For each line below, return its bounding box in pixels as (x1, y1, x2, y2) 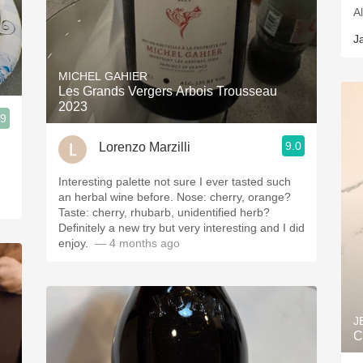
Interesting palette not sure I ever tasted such (58, 175, 291, 188)
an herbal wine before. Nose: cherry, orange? (58, 190, 291, 203)
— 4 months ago (92, 237, 180, 250)
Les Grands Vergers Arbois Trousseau (58, 84, 277, 98)
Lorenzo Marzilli (99, 139, 190, 154)
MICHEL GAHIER (58, 70, 147, 83)
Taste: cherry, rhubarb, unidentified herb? (58, 206, 270, 219)
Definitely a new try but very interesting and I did (58, 221, 305, 234)
